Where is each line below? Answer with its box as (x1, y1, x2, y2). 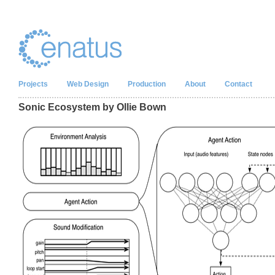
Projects (18, 80, 48, 88)
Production (128, 80, 166, 88)
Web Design (67, 80, 109, 88)
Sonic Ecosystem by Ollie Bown (18, 101, 166, 112)
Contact (225, 80, 252, 88)
